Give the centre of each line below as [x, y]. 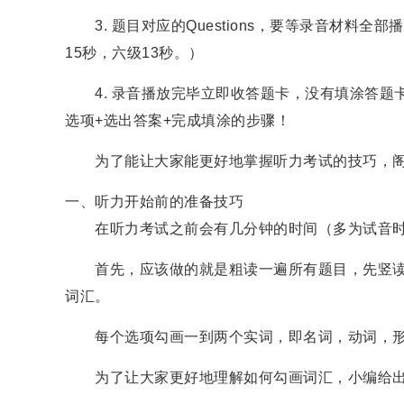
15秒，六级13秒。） [134, 52]
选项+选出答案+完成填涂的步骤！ [178, 120]
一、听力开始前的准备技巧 [154, 201]
